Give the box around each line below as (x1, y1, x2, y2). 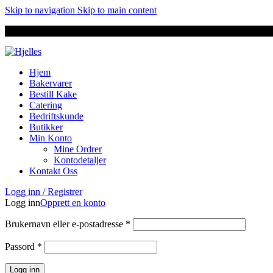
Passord (5, 241, 37, 252)
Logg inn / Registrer (5, 186, 82, 197)
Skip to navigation (5, 5, 77, 15)
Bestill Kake (29, 89, 77, 99)
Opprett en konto (40, 197, 105, 208)
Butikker (29, 122, 63, 132)
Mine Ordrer (54, 144, 102, 154)
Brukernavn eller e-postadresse (5, 219, 126, 229)
